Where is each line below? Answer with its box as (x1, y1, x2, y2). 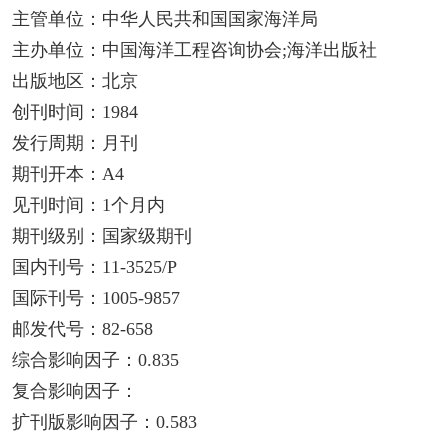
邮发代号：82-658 (11, 319, 153, 340)
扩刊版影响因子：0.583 (11, 412, 197, 433)
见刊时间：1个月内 (11, 195, 165, 216)
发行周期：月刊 (11, 133, 138, 154)
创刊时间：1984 (11, 102, 138, 123)
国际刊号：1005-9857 (11, 288, 180, 309)
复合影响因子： (11, 381, 138, 402)
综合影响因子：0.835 (11, 350, 179, 371)
